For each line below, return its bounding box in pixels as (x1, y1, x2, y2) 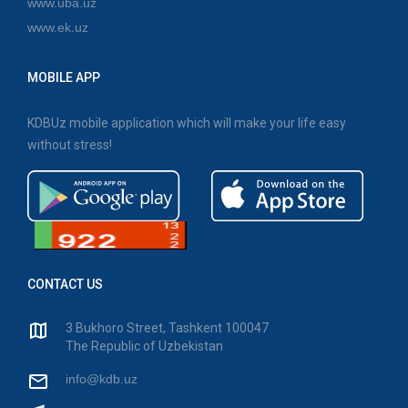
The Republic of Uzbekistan (66, 338, 224, 353)
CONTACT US (27, 276, 103, 291)
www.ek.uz (27, 19, 88, 35)
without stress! (27, 137, 112, 152)
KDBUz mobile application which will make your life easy (27, 115, 346, 130)
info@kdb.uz (66, 371, 138, 386)
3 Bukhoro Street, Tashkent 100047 (66, 320, 270, 335)
